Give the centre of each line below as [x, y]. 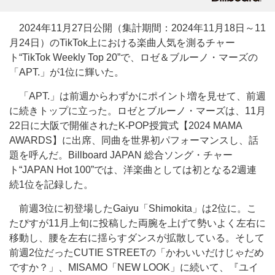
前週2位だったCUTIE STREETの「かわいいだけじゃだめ [137, 253]
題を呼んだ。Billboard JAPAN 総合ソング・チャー [121, 155]
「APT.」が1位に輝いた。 [67, 72]
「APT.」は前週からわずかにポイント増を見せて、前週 [137, 96]
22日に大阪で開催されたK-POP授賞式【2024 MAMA [126, 126]
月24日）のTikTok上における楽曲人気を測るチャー [122, 43]
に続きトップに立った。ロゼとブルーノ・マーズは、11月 [137, 111]
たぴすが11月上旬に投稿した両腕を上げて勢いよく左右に [137, 223]
